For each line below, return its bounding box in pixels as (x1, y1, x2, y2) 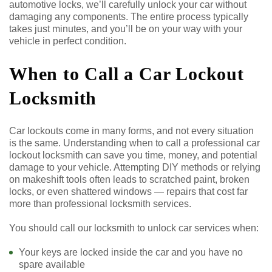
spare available (19, 259, 85, 270)
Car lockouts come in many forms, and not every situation (9, 125, 254, 136)
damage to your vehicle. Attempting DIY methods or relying (9, 161, 260, 172)
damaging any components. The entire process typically (9, 11, 248, 22)
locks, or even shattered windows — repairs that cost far (9, 186, 248, 197)
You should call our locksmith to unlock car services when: (9, 222, 259, 233)
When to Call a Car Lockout (9, 63, 244, 84)
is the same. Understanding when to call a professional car (9, 137, 260, 148)
